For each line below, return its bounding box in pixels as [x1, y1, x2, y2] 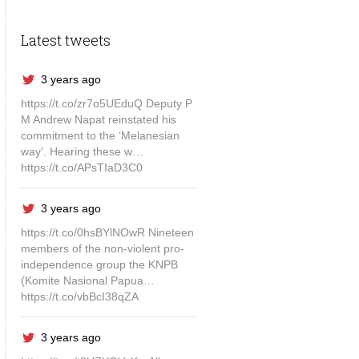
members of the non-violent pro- [21, 242, 185, 255]
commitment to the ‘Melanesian [21, 129, 180, 142]
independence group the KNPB [21, 258, 179, 271]
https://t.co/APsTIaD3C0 [21, 161, 143, 174]
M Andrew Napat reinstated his [21, 113, 177, 126]
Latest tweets [21, 30, 111, 50]
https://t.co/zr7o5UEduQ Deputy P [21, 97, 193, 110]
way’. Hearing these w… [21, 145, 144, 158]
